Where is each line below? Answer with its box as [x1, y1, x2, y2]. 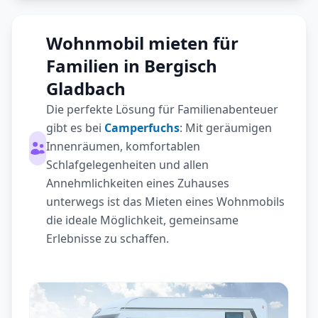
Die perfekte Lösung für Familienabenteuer [46, 102, 278, 117]
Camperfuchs [104, 120, 180, 136]
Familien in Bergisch [46, 54, 217, 77]
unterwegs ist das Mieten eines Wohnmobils [46, 194, 285, 209]
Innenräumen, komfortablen [46, 138, 200, 154]
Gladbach [46, 77, 126, 100]
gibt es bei [46, 120, 104, 136]
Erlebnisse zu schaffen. [46, 231, 169, 246]
